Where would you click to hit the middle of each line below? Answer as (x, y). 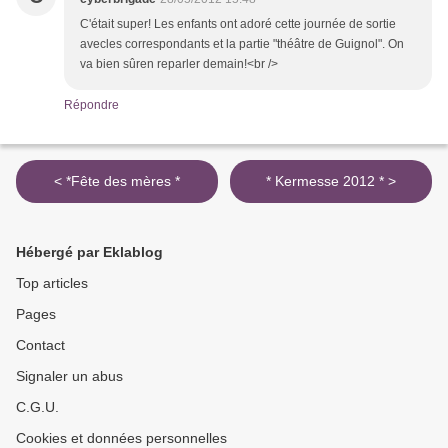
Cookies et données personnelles (121, 438)
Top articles (52, 283)
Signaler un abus (69, 376)
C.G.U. (37, 407)
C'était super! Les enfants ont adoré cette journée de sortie (238, 24)
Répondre (91, 105)
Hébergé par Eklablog (89, 252)
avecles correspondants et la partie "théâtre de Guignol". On (242, 44)
